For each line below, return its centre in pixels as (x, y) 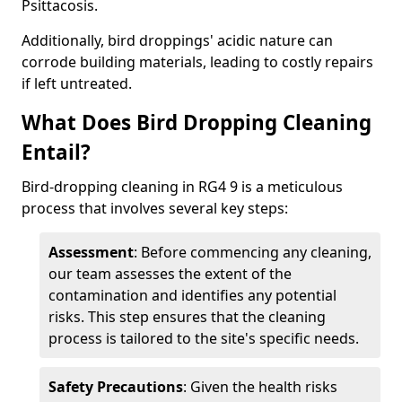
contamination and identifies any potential (192, 295)
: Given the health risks (260, 387)
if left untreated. (77, 83)
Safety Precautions (116, 387)
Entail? (56, 152)
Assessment (91, 252)
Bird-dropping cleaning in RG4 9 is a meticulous (182, 187)
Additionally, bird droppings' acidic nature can (177, 40)
